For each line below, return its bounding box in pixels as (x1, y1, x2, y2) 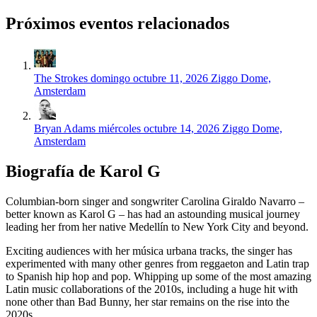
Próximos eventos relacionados (6, 14, 229, 33)
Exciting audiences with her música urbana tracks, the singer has (6, 244, 292, 257)
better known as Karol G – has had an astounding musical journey (6, 207, 300, 220)
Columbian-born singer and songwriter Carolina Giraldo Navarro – (6, 195, 304, 207)
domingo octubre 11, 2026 (91, 72, 208, 85)
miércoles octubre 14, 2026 (98, 122, 219, 135)
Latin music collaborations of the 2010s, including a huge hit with (6, 282, 298, 295)
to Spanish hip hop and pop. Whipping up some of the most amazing (6, 270, 311, 282)
